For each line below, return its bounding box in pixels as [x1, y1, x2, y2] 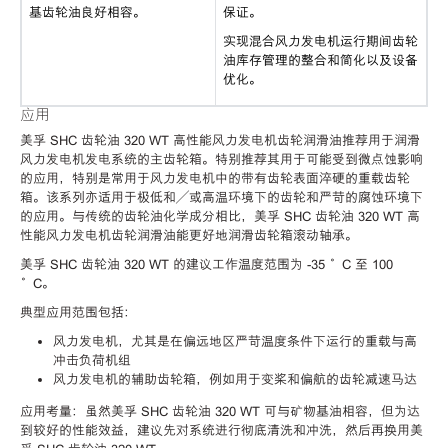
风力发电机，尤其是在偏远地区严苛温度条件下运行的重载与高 [52, 333, 417, 349]
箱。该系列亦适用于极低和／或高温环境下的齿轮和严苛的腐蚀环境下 [20, 189, 423, 205]
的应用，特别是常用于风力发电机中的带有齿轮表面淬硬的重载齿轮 [20, 170, 410, 186]
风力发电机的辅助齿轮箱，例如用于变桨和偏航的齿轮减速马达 [52, 371, 417, 387]
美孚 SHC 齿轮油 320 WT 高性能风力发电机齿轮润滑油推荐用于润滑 [20, 132, 420, 148]
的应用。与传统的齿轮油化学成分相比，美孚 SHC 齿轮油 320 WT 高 [20, 208, 420, 224]
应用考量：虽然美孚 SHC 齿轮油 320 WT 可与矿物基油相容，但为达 [20, 403, 420, 419]
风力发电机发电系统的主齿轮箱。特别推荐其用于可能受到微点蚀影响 [20, 151, 423, 167]
